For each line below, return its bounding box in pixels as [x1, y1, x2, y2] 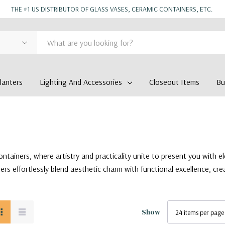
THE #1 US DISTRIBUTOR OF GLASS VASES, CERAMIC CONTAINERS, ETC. [11, 5, 214, 14]
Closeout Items [149, 77, 199, 87]
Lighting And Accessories [40, 77, 123, 87]
